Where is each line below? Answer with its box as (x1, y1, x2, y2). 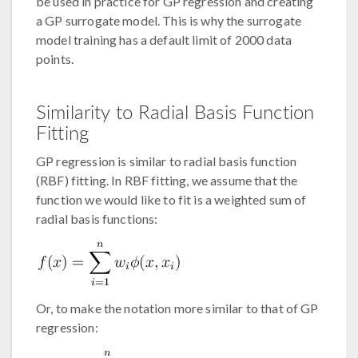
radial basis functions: (36, 210, 158, 226)
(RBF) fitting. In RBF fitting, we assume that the (36, 172, 298, 188)
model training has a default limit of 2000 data (36, 31, 292, 47)
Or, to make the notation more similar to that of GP (36, 300, 319, 316)
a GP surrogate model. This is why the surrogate (36, 12, 302, 28)
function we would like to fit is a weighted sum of (36, 191, 307, 207)
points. (36, 50, 74, 66)
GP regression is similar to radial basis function (36, 153, 297, 169)
